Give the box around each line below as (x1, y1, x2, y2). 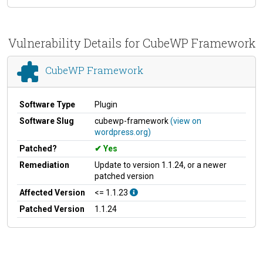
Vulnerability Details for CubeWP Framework (8, 35, 255, 50)
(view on (170, 116, 201, 126)
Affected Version (19, 187, 85, 197)
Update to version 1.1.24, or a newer (95, 160, 227, 170)
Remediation (19, 160, 69, 170)
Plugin (95, 99, 117, 109)
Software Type (19, 99, 75, 109)
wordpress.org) (95, 127, 151, 137)
